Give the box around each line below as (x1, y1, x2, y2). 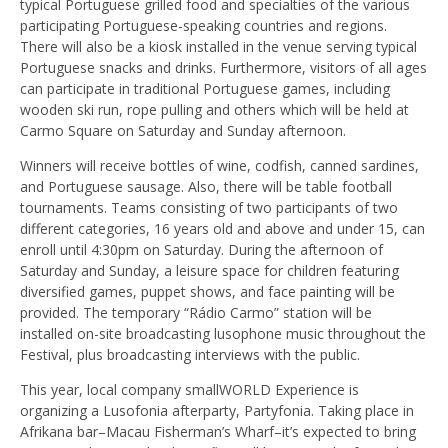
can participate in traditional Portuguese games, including (20, 78, 390, 98)
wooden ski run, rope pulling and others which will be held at (20, 99, 409, 119)
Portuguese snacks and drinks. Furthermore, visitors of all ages (20, 57, 427, 77)
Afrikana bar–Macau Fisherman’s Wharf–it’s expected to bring (20, 421, 416, 441)
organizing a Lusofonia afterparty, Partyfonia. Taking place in (20, 400, 414, 420)
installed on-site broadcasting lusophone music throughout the (20, 323, 426, 343)
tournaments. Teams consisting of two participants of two (20, 197, 398, 217)
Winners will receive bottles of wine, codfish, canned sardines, (20, 155, 419, 175)
